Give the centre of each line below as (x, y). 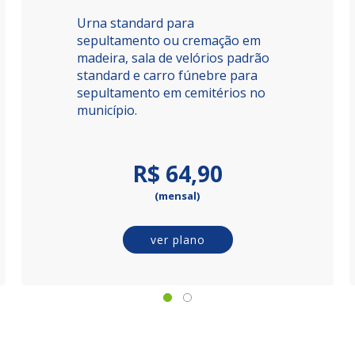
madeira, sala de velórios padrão (174, 58)
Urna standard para (136, 23)
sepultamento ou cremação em (169, 40)
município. (107, 110)
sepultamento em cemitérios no (172, 93)
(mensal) (177, 196)
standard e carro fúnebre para (168, 75)
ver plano (178, 240)
